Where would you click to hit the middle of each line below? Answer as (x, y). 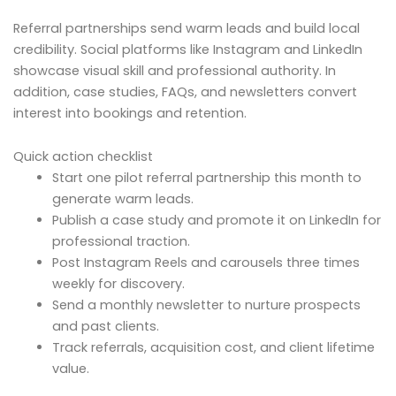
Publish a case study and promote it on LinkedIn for (216, 221)
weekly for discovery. (118, 284)
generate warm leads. (122, 199)
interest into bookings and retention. (130, 113)
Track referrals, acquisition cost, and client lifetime (213, 348)
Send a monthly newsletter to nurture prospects (206, 305)
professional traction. (121, 242)
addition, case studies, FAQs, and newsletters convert (185, 91)
